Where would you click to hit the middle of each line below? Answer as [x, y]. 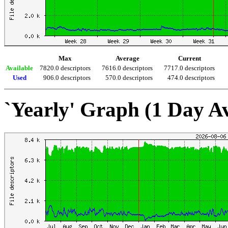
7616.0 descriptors [127, 68]
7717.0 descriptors [189, 68]
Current [189, 59]
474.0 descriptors [191, 78]
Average [127, 59]
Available [19, 68]
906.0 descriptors [67, 78]
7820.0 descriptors [65, 68]
